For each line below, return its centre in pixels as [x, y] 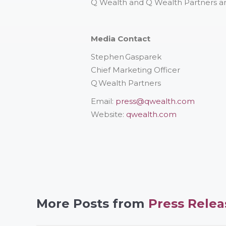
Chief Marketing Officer [135, 70]
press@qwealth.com [155, 101]
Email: [103, 101]
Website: [108, 114]
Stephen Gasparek [126, 56]
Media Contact [120, 38]
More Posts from [90, 203]
